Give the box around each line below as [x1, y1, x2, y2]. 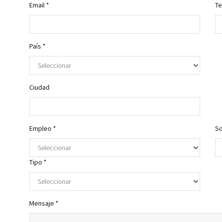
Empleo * [29, 124, 56, 133]
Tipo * [29, 158, 47, 167]
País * [29, 42, 46, 51]
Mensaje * [29, 199, 58, 208]
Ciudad [29, 83, 50, 92]
